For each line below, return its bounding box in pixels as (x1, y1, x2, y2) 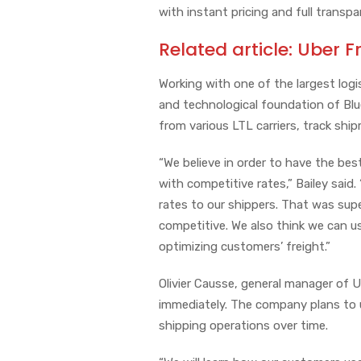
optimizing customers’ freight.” (159, 239, 334, 254)
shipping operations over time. (159, 317, 328, 333)
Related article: (159, 36, 297, 62)
